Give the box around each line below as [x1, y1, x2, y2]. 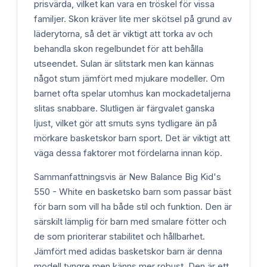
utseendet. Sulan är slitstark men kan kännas [34, 58, 214, 69]
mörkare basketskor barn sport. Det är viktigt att [34, 132, 230, 144]
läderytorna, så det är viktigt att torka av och [34, 28, 213, 39]
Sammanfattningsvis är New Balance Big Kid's [34, 171, 221, 182]
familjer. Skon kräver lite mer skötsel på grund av [34, 13, 232, 24]
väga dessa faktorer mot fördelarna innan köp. [34, 147, 222, 159]
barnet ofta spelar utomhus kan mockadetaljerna [34, 88, 231, 99]
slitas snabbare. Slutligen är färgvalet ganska [34, 103, 215, 114]
